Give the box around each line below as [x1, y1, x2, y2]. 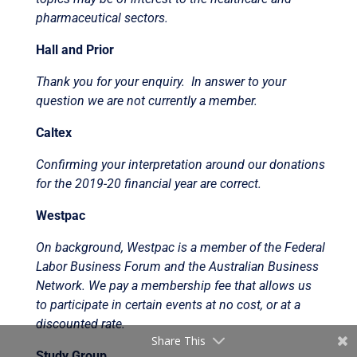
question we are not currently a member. [35, 92, 257, 108]
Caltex [35, 124, 72, 140]
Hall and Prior [35, 41, 114, 57]
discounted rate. [35, 316, 125, 331]
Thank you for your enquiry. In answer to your [35, 73, 286, 89]
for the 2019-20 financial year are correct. [35, 175, 261, 191]
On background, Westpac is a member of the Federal [35, 239, 325, 255]
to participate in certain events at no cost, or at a [35, 296, 300, 312]
